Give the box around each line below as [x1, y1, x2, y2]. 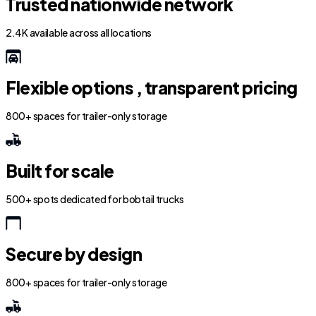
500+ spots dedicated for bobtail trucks [6, 193, 185, 205]
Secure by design [6, 243, 142, 265]
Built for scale [6, 160, 114, 181]
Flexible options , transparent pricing [6, 77, 298, 98]
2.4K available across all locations [6, 26, 152, 39]
